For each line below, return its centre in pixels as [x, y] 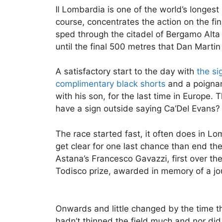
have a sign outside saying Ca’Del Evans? [138, 109]
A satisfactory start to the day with [126, 72]
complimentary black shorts [111, 84]
